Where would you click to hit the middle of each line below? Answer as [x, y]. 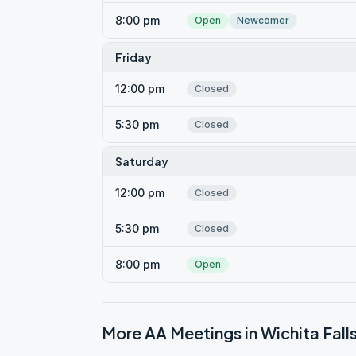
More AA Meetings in [181, 333]
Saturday [142, 161]
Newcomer [263, 20]
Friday [133, 57]
